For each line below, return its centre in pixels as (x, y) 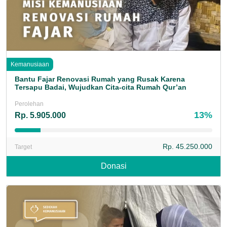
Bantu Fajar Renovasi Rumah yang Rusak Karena (100, 79)
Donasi (113, 166)
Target (23, 147)
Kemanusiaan (30, 65)
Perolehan (29, 104)
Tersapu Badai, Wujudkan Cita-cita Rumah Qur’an (101, 87)
